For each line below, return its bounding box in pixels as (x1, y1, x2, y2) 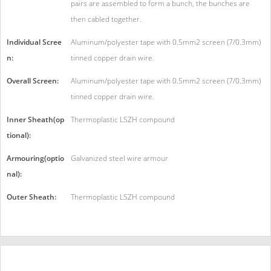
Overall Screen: (7, 76, 59, 87)
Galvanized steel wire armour (71, 153, 168, 164)
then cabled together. (71, 14, 142, 25)
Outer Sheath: (7, 192, 56, 203)
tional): (7, 130, 31, 141)
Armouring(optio (7, 153, 64, 164)
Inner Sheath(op (7, 114, 64, 125)
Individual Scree (7, 37, 62, 48)
